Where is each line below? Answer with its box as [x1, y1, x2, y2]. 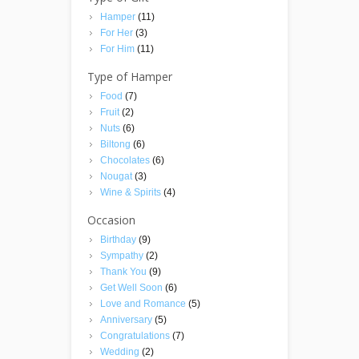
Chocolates [100, 154, 150, 166]
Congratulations [100, 329, 170, 341]
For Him [100, 42, 135, 54]
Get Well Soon [100, 281, 163, 293]
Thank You [100, 265, 147, 277]
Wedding [100, 345, 139, 357]
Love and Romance [100, 297, 186, 309]
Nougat [100, 170, 132, 182]
